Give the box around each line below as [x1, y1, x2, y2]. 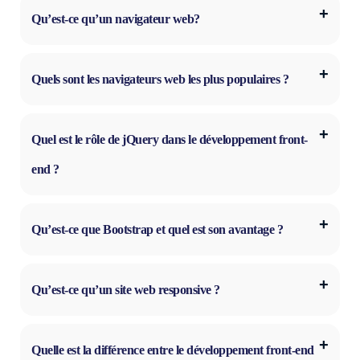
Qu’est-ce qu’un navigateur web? [31, 11, 200, 26]
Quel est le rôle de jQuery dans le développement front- [31, 132, 308, 146]
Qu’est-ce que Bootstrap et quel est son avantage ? [31, 222, 283, 236]
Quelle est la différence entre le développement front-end [31, 342, 314, 357]
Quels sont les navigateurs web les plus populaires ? [31, 72, 288, 86]
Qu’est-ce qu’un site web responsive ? [31, 282, 220, 297]
